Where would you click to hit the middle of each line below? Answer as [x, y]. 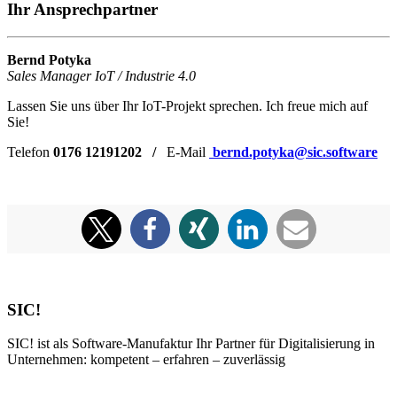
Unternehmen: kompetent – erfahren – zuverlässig [146, 360]
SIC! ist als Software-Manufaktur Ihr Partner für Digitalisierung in [191, 344]
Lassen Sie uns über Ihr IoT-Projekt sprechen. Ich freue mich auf [187, 105]
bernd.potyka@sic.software [293, 152]
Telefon [30, 152]
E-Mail [188, 152]
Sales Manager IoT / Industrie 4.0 [101, 75]
